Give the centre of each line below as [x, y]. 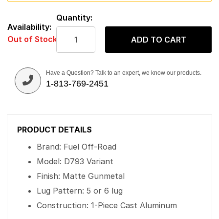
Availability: [29, 27]
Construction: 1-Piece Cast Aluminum [107, 205]
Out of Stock [32, 39]
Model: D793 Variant [75, 161]
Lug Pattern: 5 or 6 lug [80, 191]
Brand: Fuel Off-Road [77, 147]
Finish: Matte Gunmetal [81, 176]
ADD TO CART [158, 40]
